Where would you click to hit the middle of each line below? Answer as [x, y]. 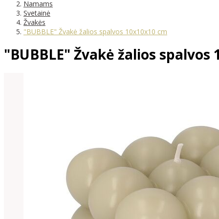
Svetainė [37, 13]
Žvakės [34, 22]
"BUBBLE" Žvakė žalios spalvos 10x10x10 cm [95, 31]
